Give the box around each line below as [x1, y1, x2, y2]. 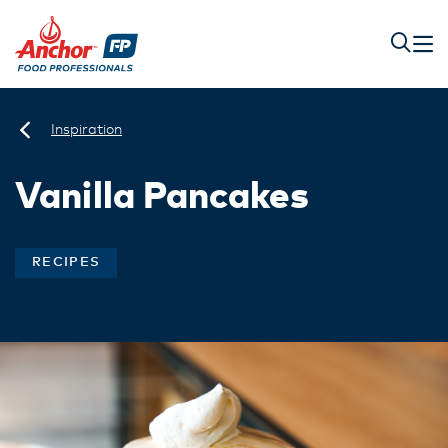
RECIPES [32, 256, 101, 269]
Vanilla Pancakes [15, 179, 309, 216]
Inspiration [51, 123, 122, 137]
